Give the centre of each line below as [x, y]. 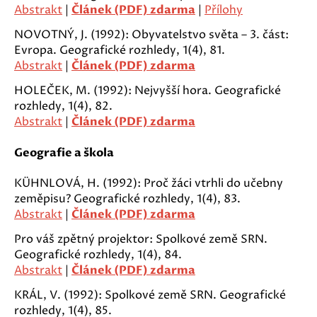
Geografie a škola [64, 152]
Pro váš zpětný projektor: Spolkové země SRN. [141, 239]
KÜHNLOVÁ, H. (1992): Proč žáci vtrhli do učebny [149, 183]
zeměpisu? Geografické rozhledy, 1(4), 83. [127, 198]
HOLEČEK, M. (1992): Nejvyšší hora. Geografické [148, 91]
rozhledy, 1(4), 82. [63, 106]
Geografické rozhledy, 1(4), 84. [98, 254]
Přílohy [224, 10]
